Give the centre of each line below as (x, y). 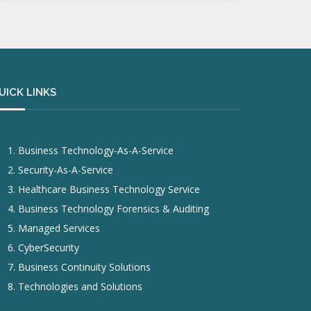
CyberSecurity (49, 247)
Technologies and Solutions (80, 286)
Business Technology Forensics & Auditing (114, 209)
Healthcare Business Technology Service (109, 189)
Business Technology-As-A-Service (96, 150)
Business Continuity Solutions (84, 267)
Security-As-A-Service (66, 170)
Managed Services (59, 228)
